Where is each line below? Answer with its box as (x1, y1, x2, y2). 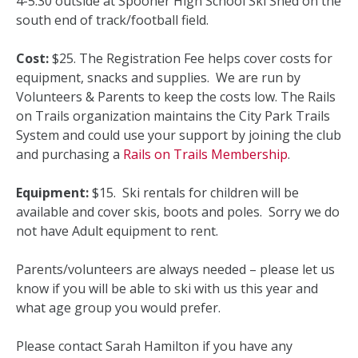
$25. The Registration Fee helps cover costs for (52, 50, 332, 67)
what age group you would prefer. (16, 299, 221, 316)
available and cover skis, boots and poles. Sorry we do (16, 203, 340, 221)
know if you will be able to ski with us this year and (16, 280, 318, 297)
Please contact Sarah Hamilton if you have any (16, 337, 292, 355)
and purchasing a (16, 145, 123, 163)
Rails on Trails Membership (123, 145, 288, 163)
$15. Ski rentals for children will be (89, 184, 299, 201)
